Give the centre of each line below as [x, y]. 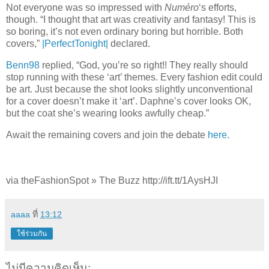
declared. [129, 44]
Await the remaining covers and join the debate [107, 135]
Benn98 [23, 65]
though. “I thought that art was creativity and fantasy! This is [131, 20]
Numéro [182, 8]
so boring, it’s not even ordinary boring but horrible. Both [125, 32]
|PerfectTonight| [75, 44]
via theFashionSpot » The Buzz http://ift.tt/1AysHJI [112, 180]
